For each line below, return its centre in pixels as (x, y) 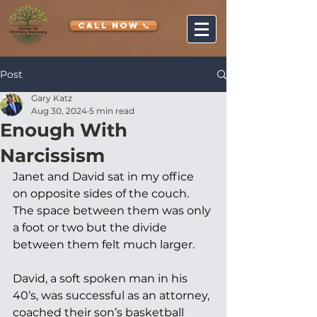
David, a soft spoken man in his (102, 278)
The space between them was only (113, 211)
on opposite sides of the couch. (102, 194)
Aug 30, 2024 (59, 111)
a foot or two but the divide (91, 227)
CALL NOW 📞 (114, 25)
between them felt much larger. (105, 244)
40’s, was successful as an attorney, (113, 295)
